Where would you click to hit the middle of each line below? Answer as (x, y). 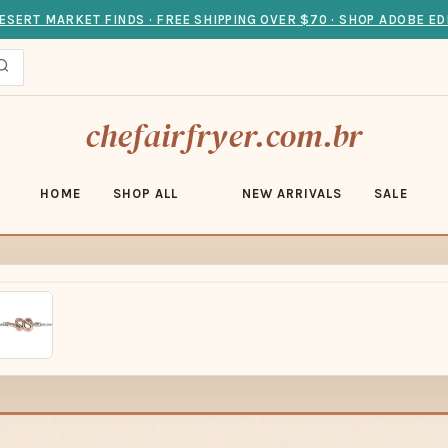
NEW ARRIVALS (292, 193)
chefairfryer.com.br (224, 136)
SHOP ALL (145, 193)
